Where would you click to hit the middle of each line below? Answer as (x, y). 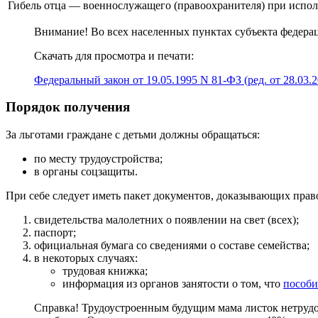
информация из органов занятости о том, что (173, 284)
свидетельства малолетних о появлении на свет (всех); (166, 220)
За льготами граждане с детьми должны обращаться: (133, 135)
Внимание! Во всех (83, 31)
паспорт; (55, 233)
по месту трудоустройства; (98, 159)
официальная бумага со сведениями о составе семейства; (172, 246)
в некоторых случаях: (86, 258)
